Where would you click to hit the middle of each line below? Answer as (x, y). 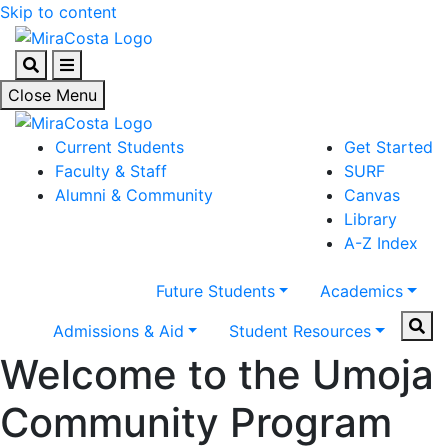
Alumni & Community (134, 195)
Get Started (388, 147)
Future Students (215, 291)
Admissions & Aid (118, 331)
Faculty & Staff (111, 171)
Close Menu (52, 94)
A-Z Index (381, 243)
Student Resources (300, 331)
